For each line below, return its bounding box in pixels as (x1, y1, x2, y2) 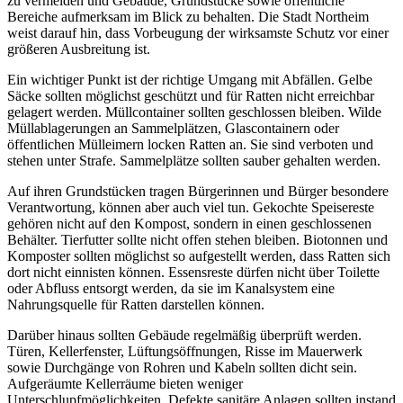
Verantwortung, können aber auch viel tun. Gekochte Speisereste (7, 199, 374, 215)
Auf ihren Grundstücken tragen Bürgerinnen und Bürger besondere (7, 183, 389, 199)
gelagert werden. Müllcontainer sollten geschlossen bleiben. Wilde (7, 103, 381, 120)
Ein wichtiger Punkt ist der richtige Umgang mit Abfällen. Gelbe (7, 71, 372, 87)
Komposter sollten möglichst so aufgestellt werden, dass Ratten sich (7, 247, 390, 264)
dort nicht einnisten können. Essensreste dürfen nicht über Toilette (7, 264, 380, 280)
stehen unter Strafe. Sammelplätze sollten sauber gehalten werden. (7, 152, 381, 168)
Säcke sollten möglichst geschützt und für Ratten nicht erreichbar (7, 87, 374, 103)
